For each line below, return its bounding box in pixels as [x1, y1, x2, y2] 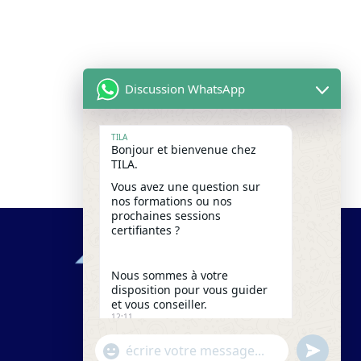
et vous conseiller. [111, 297, 207, 312]
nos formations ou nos [111, 193, 232, 209]
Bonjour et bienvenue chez [111, 142, 256, 157]
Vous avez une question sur [111, 179, 260, 194]
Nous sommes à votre [111, 268, 228, 283]
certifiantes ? [111, 222, 180, 238]
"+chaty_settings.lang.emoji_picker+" [101, 338, 317, 355]
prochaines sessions [111, 208, 221, 223]
